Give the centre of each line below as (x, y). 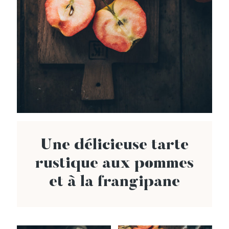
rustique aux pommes (114, 164)
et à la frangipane (114, 183)
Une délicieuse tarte (114, 146)
